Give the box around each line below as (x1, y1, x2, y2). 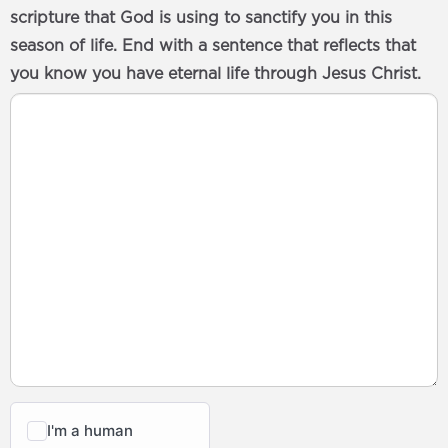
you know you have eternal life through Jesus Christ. (10, 66, 421, 82)
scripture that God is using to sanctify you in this (10, 10, 392, 26)
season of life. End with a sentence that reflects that (10, 38, 416, 54)
